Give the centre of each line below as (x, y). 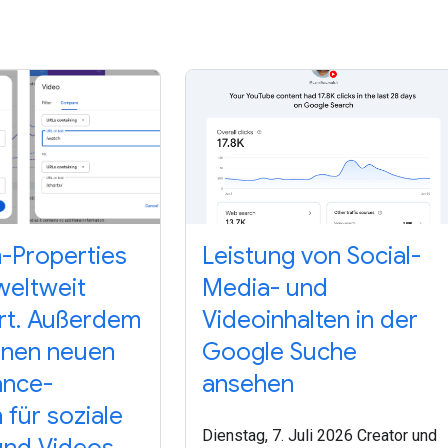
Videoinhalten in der (310, 320)
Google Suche (280, 352)
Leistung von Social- (312, 256)
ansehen (248, 384)
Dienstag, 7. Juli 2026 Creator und (320, 436)
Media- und (265, 288)
